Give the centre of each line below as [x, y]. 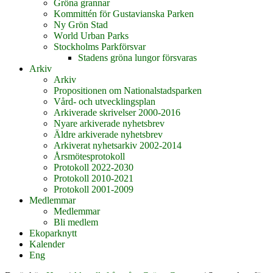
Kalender [47, 244]
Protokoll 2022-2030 [94, 167]
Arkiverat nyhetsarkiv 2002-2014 [118, 145]
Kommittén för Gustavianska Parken [124, 14]
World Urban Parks [91, 36]
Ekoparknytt [53, 233]
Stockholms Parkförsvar [100, 47]
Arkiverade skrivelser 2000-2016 [117, 112]
